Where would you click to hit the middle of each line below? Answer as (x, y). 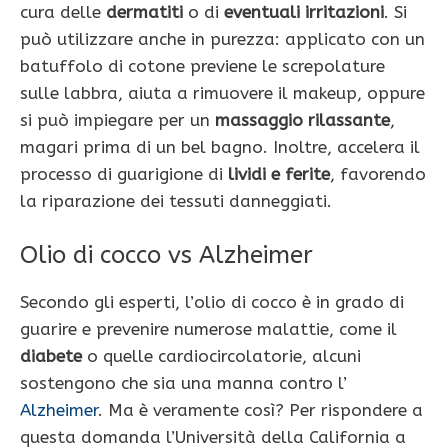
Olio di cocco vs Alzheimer (166, 254)
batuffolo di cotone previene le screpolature (202, 66)
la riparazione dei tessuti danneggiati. (176, 201)
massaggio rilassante (302, 120)
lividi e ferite (279, 174)
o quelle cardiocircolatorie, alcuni (221, 355)
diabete (51, 355)
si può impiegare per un (117, 120)
